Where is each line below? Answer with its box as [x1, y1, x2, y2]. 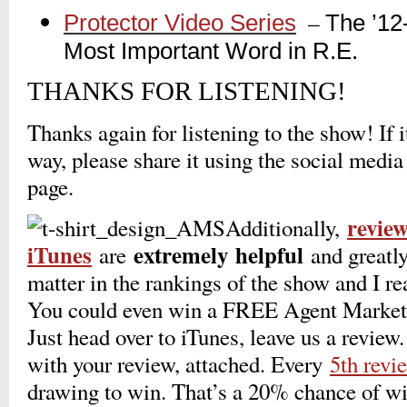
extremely [134, 238, 228, 273]
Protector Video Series [64, 10, 296, 36]
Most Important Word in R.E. [64, 38, 358, 65]
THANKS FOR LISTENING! [27, 77, 346, 106]
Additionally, [225, 213, 347, 243]
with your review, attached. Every [27, 349, 330, 380]
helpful [235, 238, 303, 273]
